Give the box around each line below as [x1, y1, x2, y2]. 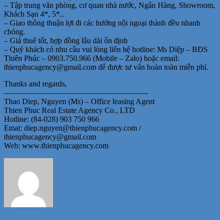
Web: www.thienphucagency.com [4, 141, 109, 150]
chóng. [4, 27, 25, 36]
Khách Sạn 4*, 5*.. [4, 9, 64, 18]
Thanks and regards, [4, 79, 67, 88]
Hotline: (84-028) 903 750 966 [4, 114, 99, 123]
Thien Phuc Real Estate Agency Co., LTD [4, 106, 135, 114]
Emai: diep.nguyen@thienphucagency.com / [4, 123, 141, 132]
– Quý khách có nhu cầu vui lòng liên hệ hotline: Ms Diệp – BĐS [4, 45, 208, 54]
